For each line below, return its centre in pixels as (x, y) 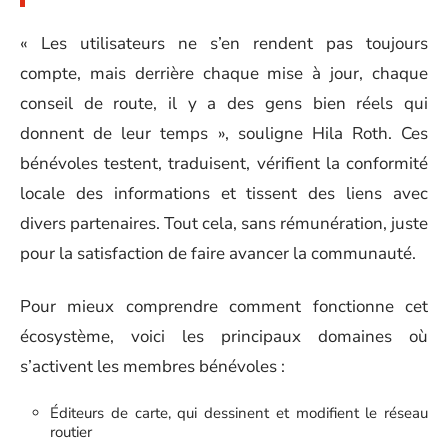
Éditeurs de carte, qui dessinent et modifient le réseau (239, 413)
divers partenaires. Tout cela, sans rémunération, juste (224, 224)
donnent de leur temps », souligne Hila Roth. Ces (224, 134)
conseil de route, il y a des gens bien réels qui (224, 104)
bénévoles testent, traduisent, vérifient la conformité (224, 164)
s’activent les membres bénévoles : (152, 366)
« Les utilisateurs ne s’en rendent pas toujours (224, 44)
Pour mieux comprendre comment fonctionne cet (224, 306)
